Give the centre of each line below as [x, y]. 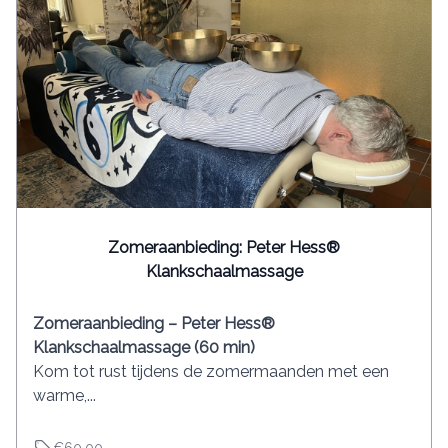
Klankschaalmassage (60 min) [144, 347]
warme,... [64, 395]
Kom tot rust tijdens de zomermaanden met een [211, 371]
